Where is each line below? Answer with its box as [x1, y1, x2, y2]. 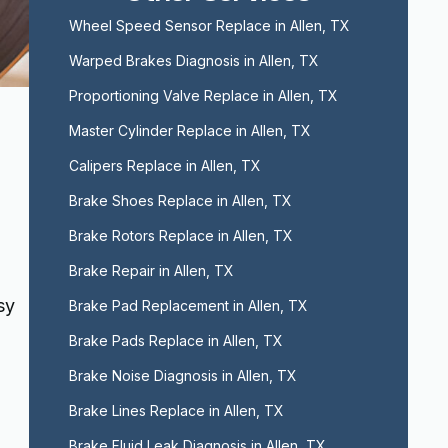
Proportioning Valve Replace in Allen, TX [68, 87, 338, 104]
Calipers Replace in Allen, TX [68, 157, 261, 174]
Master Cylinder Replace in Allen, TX [68, 122, 311, 139]
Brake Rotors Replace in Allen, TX [68, 227, 293, 244]
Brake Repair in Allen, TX [68, 262, 234, 279]
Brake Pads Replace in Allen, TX [68, 332, 283, 349]
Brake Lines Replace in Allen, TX [68, 402, 284, 419]
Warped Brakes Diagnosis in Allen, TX [68, 52, 319, 69]
